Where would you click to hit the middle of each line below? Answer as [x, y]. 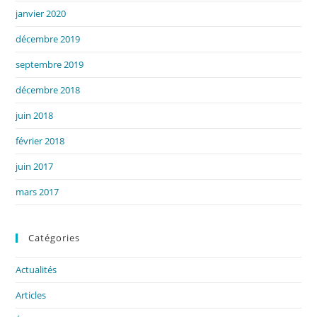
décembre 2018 [48, 90]
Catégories [54, 237]
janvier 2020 [41, 13]
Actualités [36, 269]
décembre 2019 [48, 39]
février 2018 [40, 140]
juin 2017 [35, 166]
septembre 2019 [50, 64]
